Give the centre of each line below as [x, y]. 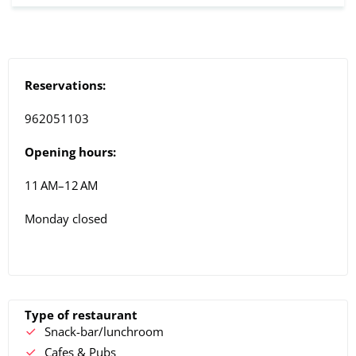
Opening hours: [70, 151]
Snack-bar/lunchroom [104, 331]
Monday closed [66, 218]
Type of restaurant [81, 314]
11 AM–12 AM [61, 185]
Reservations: [65, 85]
